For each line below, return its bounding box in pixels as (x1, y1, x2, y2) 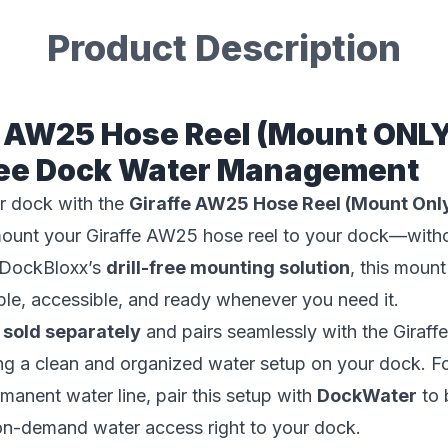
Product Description (47, 26, 401, 70)
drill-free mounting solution (105, 257, 350, 278)
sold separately (2, 321, 141, 342)
